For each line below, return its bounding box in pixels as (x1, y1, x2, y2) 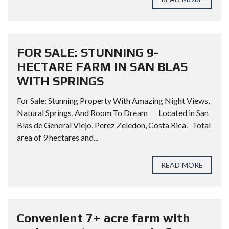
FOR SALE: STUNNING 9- (17, 45, 158, 59)
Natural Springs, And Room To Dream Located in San (17, 108, 209, 118)
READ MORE (161, 161, 203, 169)
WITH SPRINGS (17, 74, 104, 88)
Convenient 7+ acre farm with (17, 211, 190, 225)
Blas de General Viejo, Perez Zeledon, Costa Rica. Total (17, 120, 211, 130)
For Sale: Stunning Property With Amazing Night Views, (17, 96, 210, 105)
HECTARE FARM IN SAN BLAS (17, 60, 188, 74)
